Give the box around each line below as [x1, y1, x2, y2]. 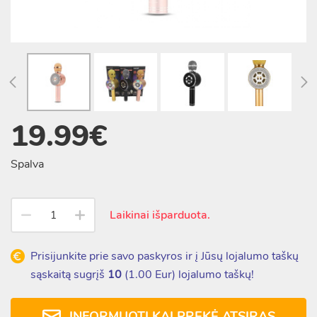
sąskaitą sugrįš [30, 267, 108, 282]
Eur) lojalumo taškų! [152, 267, 254, 282]
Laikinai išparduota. [110, 207, 210, 223]
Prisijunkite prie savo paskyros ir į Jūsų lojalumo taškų [30, 248, 299, 264]
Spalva [11, 156, 44, 172]
